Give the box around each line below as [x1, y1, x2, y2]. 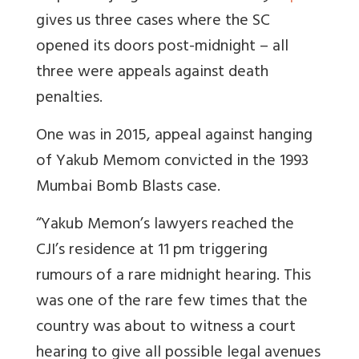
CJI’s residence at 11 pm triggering [36, 236, 268, 266]
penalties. [36, 83, 103, 114]
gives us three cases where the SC [36, 6, 270, 37]
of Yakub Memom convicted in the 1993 [36, 147, 309, 177]
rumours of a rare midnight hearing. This [36, 261, 311, 292]
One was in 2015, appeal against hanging [36, 121, 313, 151]
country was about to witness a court [36, 313, 296, 343]
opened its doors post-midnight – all [36, 32, 288, 63]
